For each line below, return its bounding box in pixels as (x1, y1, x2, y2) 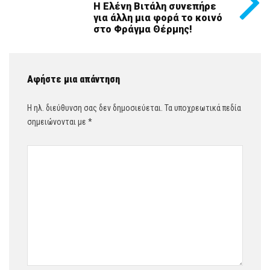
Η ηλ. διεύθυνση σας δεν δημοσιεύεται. (27, 103, 163, 113)
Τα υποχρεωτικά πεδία (163, 103, 241, 113)
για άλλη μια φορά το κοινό (93, 12, 222, 24)
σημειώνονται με (27, 117, 88, 127)
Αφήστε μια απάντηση (27, 74, 120, 85)
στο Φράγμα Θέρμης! (93, 24, 192, 35)
